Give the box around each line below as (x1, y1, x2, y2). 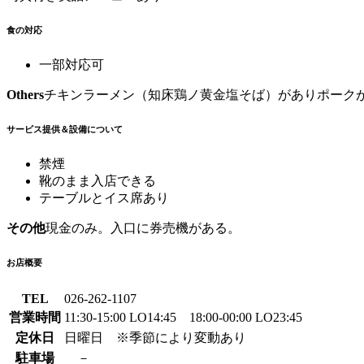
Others (6, 88, 44, 102)
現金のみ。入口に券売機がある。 (45, 220, 240, 235)
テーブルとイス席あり (39, 190, 169, 205)
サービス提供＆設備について (6, 123, 123, 134)
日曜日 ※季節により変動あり (64, 330, 246, 344)
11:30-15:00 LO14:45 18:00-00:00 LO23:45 (64, 310, 302, 324)
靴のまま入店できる (39, 173, 156, 188)
